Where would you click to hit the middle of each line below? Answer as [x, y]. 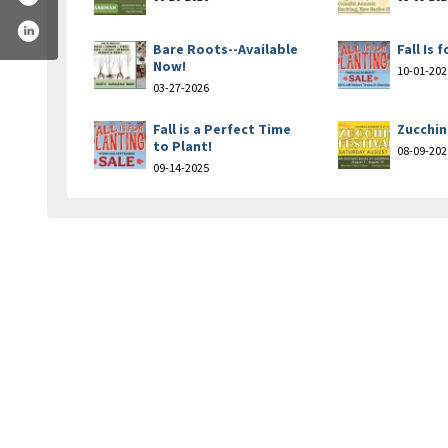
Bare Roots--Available [225, 48]
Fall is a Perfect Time [222, 128]
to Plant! [182, 145]
